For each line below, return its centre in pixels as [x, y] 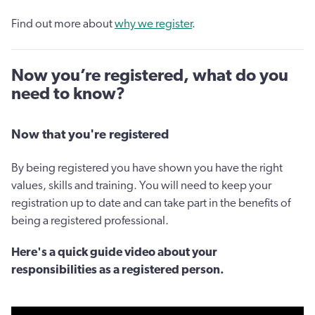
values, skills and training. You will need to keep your [141, 186]
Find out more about [63, 24]
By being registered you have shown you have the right [147, 168]
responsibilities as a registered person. [118, 270]
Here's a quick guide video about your [114, 252]
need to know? [68, 95]
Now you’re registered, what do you [150, 76]
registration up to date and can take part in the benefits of [151, 203]
